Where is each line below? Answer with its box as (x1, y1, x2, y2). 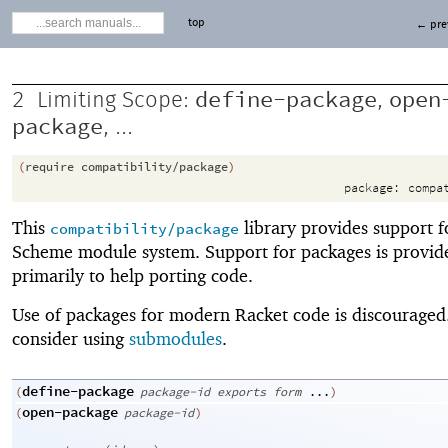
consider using (12, 327, 129, 349)
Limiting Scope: (37, 89, 195, 112)
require (25, 158, 74, 178)
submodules (129, 327, 222, 349)
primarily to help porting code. (12, 265, 253, 287)
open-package (22, 401, 118, 424)
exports (217, 382, 266, 402)
